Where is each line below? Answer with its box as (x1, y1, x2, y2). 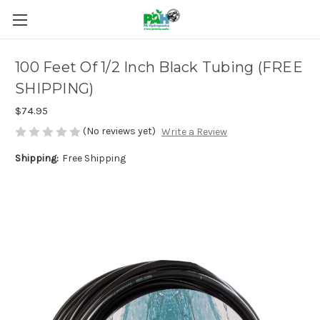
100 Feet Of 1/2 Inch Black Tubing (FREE (15, 59, 303, 76)
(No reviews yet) (83, 125, 156, 137)
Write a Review (161, 126, 227, 139)
